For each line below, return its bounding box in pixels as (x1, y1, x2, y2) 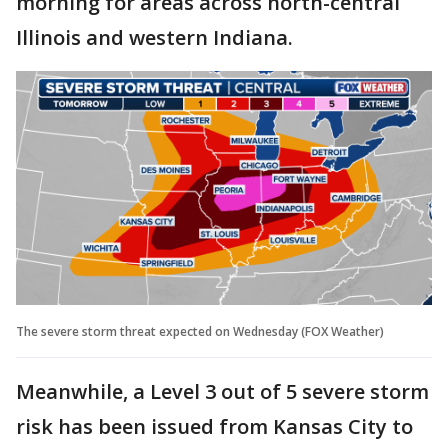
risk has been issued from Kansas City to (16, 412, 413, 440)
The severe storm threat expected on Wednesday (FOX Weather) (16, 322, 384, 340)
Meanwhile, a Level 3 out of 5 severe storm (16, 377, 429, 405)
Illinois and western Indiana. (16, 23, 293, 51)
